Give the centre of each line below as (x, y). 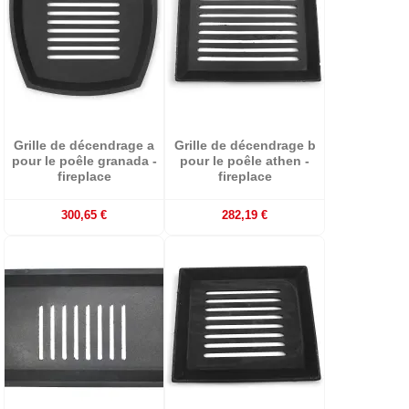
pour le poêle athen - (245, 161)
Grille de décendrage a (84, 146)
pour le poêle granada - (84, 161)
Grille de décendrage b (245, 146)
